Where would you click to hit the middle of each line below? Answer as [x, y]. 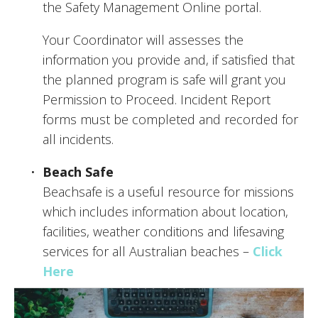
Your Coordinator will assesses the [143, 39]
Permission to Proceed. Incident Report [157, 99]
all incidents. [80, 139]
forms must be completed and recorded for [170, 119]
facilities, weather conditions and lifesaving [163, 231]
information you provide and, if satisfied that [169, 59]
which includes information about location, [165, 211]
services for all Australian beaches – [148, 251]
